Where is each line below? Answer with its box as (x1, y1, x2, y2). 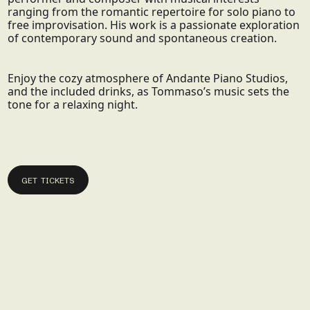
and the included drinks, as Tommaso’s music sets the (8, 84, 290, 100)
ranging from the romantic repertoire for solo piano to (8, 4, 296, 20)
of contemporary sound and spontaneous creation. (8, 30, 277, 46)
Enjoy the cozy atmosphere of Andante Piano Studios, (8, 71, 289, 86)
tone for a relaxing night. (8, 97, 138, 113)
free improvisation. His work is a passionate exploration (8, 17, 300, 33)
